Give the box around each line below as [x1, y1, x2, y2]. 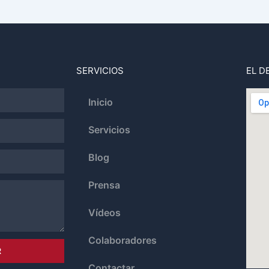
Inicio [88, 96, 113, 109]
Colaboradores [88, 234, 157, 247]
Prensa [88, 179, 120, 192]
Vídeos [88, 207, 121, 219]
